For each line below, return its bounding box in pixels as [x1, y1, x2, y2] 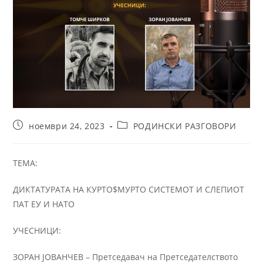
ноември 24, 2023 [29, 120, 105, 132]
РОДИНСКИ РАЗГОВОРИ [133, 120, 237, 132]
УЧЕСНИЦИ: [13, 225, 62, 237]
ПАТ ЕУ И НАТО [13, 198, 75, 210]
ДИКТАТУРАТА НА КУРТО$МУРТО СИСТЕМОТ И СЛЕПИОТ [13, 184, 245, 195]
